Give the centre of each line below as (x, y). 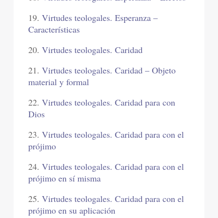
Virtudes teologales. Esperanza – (100, 18)
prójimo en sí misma (65, 178)
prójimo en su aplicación (72, 210)
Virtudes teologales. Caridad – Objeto (109, 70)
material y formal (59, 82)
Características (54, 29)
